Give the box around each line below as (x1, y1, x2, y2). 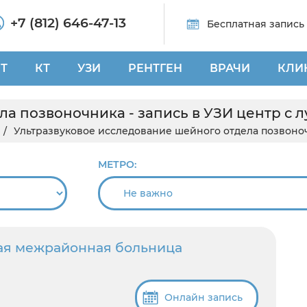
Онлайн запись (164, 291, 243, 304)
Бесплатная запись (207, 18, 304, 30)
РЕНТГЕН (128, 62, 182, 75)
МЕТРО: (98, 158, 137, 171)
